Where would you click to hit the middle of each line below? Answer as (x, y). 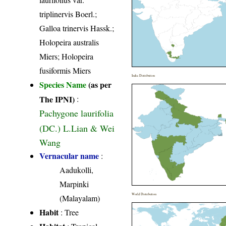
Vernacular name (69, 156)
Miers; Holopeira (67, 56)
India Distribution (144, 76)
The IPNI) (57, 99)
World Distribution (144, 194)
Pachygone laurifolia (77, 113)
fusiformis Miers (65, 71)
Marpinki (74, 184)
